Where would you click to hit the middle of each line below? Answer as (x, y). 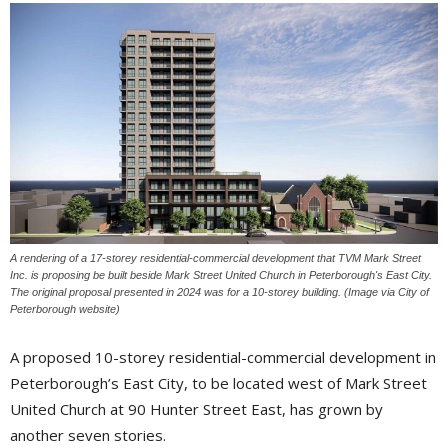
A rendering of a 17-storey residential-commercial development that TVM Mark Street (215, 258)
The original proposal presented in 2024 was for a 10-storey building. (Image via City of (219, 292)
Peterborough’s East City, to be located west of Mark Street (218, 383)
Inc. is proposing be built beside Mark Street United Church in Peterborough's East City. (221, 275)
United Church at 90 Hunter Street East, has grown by (196, 409)
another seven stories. (88, 435)
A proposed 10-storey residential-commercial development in (223, 357)
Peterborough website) (65, 309)
